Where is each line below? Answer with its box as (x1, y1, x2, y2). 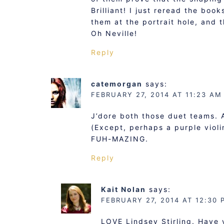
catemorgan (91, 79, 142, 88)
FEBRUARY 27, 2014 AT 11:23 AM (91, 90, 222, 98)
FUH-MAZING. (91, 134, 148, 143)
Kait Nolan (101, 184, 146, 193)
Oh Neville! (91, 28, 137, 37)
